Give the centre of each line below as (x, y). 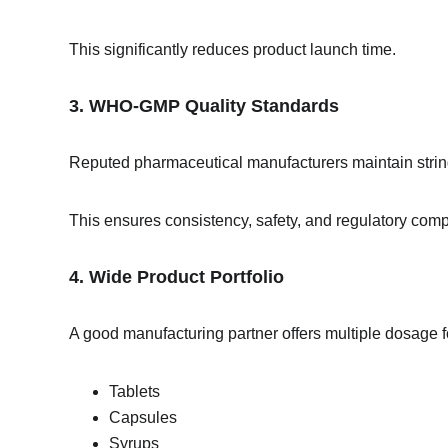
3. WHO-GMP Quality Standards (204, 106)
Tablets (135, 391)
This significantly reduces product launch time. (233, 49)
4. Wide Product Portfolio (177, 277)
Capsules (143, 417)
